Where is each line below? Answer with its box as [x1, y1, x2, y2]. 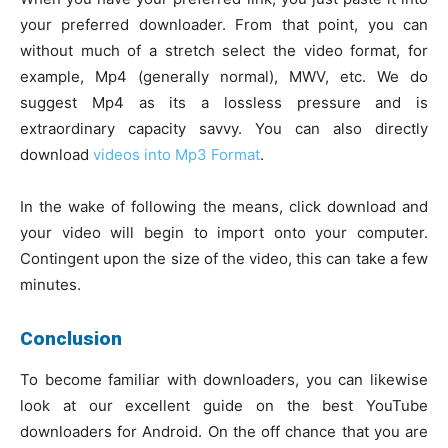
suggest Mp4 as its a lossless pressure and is [20, 93, 428, 113]
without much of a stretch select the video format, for [20, 41, 428, 61]
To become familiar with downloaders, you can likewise [20, 370, 428, 390]
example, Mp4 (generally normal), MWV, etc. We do [20, 67, 428, 87]
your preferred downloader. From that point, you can [20, 15, 428, 35]
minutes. [20, 275, 81, 295]
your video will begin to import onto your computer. [20, 223, 428, 243]
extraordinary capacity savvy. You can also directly [20, 119, 428, 139]
